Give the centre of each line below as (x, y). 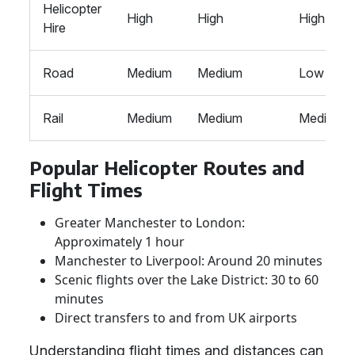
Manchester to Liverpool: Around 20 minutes (189, 261)
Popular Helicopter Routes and (167, 168)
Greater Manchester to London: (150, 223)
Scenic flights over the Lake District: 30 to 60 (187, 280)
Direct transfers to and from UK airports (176, 318)
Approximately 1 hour (120, 242)
